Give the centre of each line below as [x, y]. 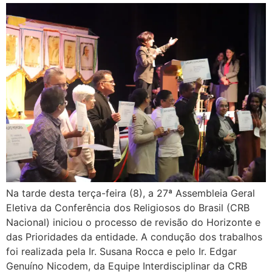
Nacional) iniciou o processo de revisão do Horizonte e [133, 222]
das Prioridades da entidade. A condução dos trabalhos [134, 236]
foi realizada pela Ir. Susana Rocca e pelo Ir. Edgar [121, 251]
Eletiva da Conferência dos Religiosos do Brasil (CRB [128, 207]
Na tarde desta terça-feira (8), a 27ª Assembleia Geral [131, 193]
